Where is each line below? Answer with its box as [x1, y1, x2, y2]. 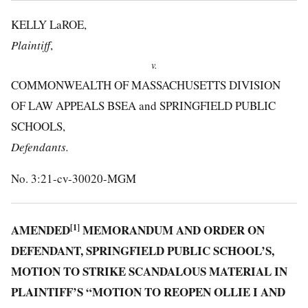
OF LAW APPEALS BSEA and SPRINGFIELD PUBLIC [11, 98, 276, 113]
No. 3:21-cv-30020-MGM [11, 170, 136, 186]
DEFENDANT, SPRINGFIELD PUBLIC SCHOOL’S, [11, 242, 274, 259]
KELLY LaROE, [11, 16, 87, 32]
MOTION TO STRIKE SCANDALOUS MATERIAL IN [11, 263, 287, 280]
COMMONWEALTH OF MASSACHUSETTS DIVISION [11, 77, 280, 93]
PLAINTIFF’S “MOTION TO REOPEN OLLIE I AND [11, 283, 285, 300]
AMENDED [11, 221, 70, 239]
